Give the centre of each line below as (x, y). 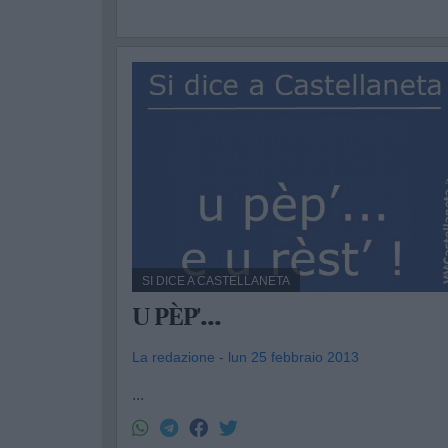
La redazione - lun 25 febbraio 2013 (245, 357)
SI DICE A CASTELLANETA (216, 281)
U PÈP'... (176, 316)
